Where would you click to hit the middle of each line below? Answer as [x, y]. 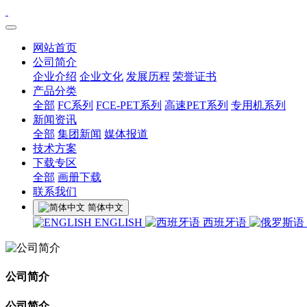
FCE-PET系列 [129, 105]
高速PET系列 [196, 105]
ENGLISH [119, 222]
